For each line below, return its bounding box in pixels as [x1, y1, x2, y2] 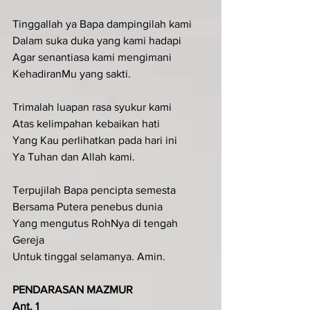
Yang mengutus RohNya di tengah [12, 217, 181, 229]
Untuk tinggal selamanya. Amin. [12, 250, 165, 262]
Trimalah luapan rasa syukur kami [12, 100, 172, 113]
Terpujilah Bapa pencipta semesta [12, 183, 176, 196]
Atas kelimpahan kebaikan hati [12, 117, 160, 129]
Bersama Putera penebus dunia [12, 200, 163, 212]
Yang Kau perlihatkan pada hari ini [12, 134, 177, 146]
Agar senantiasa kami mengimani [12, 51, 172, 63]
